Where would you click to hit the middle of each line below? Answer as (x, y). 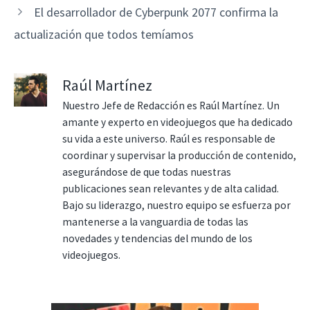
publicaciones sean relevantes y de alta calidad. (171, 188)
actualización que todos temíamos (104, 34)
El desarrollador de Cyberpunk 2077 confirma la (156, 12)
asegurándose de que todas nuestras (147, 172)
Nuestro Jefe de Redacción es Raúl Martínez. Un (171, 105)
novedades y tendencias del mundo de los (157, 238)
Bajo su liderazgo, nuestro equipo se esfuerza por (176, 205)
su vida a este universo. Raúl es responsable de (169, 138)
